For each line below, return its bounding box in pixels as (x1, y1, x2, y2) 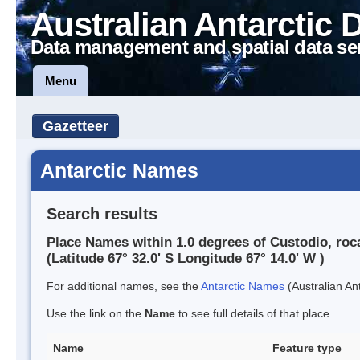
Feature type (272, 342, 342, 355)
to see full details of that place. (175, 307, 333, 321)
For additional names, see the (47, 280, 201, 293)
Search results (47, 204, 157, 223)
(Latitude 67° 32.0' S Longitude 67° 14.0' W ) (47, 251, 325, 267)
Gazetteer (43, 118, 108, 134)
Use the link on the (47, 307, 145, 321)
